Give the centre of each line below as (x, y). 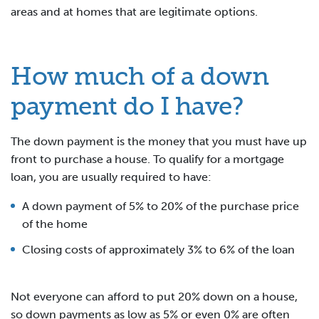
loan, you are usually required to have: (111, 177)
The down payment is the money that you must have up (159, 142)
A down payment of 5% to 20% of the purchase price (161, 206)
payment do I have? (127, 106)
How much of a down (140, 77)
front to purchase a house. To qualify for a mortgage (147, 159)
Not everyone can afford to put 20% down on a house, (154, 296)
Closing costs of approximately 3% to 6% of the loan (158, 249)
